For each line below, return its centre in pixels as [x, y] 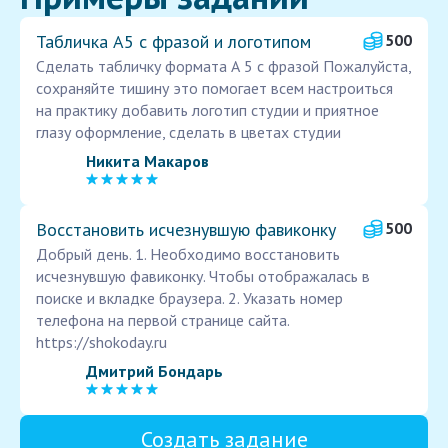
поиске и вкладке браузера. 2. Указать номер [189, 298]
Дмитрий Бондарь [154, 370]
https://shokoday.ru [101, 342]
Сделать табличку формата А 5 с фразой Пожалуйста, [223, 66]
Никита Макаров [147, 160]
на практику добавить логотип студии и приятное [207, 110]
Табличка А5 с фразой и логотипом [173, 42]
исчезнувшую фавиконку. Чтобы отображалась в [203, 276]
